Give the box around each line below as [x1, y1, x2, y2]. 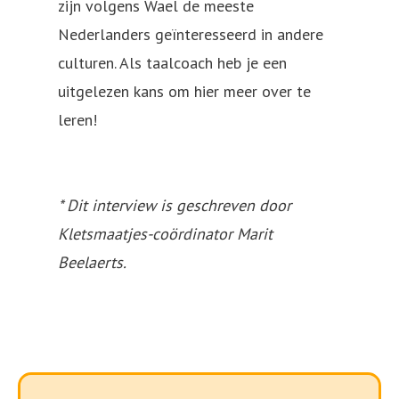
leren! [58, 109, 97, 130]
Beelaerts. [58, 251, 130, 273]
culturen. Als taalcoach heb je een [58, 52, 287, 73]
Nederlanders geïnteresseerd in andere [58, 23, 323, 45]
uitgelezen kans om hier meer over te [58, 80, 311, 102]
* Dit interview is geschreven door [58, 194, 291, 216]
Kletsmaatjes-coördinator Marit [58, 223, 273, 244]
